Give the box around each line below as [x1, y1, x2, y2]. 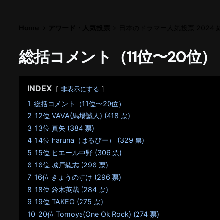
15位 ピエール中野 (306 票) [35, 148, 122, 157]
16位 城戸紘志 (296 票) [35, 161, 109, 169]
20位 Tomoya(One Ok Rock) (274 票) [38, 210, 160, 219]
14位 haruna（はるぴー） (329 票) [35, 136, 145, 145]
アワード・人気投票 [48, 23, 110, 32]
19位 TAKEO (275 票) [35, 197, 104, 206]
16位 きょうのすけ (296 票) [34, 173, 122, 182]
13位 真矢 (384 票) [35, 124, 95, 133]
